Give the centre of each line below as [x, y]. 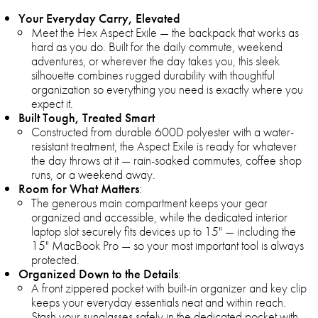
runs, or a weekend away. [93, 175]
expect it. [52, 104]
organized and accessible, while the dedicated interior [159, 217]
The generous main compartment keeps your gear [149, 203]
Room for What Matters [79, 189]
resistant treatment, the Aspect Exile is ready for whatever [164, 146]
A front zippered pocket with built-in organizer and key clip [169, 288]
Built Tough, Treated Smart [87, 118]
